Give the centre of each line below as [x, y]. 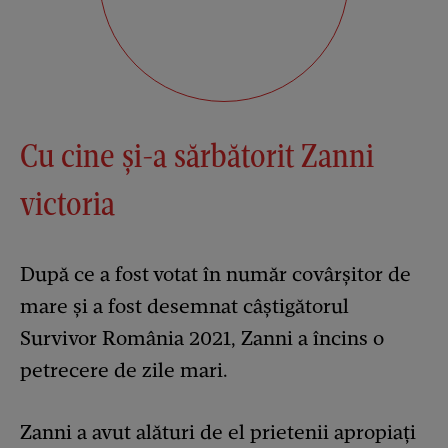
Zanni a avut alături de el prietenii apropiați [218, 431]
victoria [67, 203]
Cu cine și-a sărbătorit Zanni [197, 155]
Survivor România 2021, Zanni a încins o [202, 337]
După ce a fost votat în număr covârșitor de [215, 273]
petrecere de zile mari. [124, 369]
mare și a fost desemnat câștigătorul [184, 305]
